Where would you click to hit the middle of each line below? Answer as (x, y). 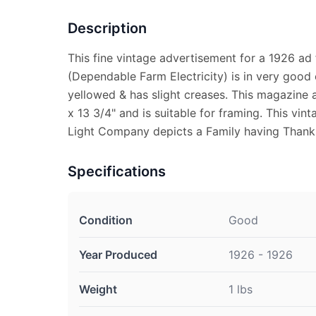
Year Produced (118, 255)
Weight (98, 289)
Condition (106, 220)
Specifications (117, 171)
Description (107, 28)
